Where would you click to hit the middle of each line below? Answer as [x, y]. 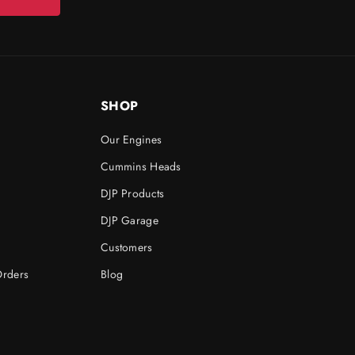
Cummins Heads [141, 166]
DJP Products [133, 193]
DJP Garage [130, 220]
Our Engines [132, 139]
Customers [127, 247]
